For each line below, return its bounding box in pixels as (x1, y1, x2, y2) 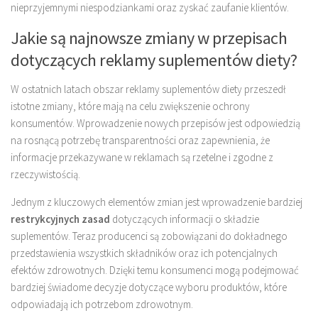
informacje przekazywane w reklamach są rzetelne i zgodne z (11, 150, 273, 165)
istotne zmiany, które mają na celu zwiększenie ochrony (11, 99, 250, 114)
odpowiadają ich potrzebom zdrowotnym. (11, 297, 193, 312)
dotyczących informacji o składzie (110, 212, 259, 226)
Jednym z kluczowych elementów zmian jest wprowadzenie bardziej (11, 195, 302, 209)
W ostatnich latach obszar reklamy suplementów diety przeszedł (11, 82, 286, 97)
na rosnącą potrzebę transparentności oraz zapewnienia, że (11, 133, 270, 148)
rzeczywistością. (11, 168, 80, 182)
